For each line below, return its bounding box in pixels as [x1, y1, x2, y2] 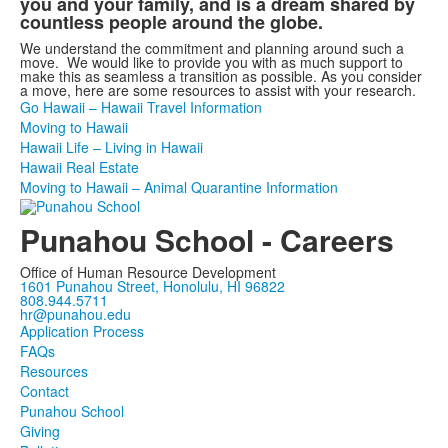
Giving [20, 421, 60, 442]
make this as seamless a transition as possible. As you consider [20, 66, 422, 86]
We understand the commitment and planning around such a [20, 38, 404, 58]
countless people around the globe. [20, 9, 323, 35]
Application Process [20, 321, 144, 342]
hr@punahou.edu [20, 304, 131, 325]
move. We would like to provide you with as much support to [20, 52, 403, 72]
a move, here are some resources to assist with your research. [20, 80, 416, 100]
